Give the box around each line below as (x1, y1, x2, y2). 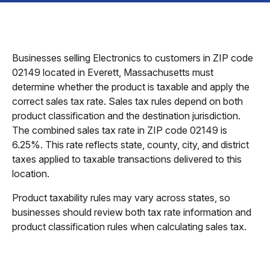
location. (12, 168, 49, 180)
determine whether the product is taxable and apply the (12, 81, 250, 93)
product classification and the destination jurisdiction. (12, 110, 240, 122)
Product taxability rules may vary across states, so (12, 192, 230, 204)
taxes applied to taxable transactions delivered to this (12, 153, 242, 165)
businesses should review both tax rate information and (12, 206, 251, 218)
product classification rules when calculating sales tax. (12, 221, 246, 233)
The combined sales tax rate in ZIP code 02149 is (12, 124, 227, 136)
